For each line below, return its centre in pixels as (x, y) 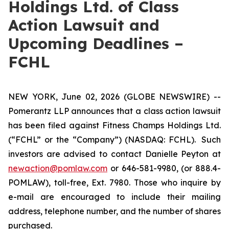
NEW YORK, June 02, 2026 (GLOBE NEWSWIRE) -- (114, 97)
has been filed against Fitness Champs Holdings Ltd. (114, 125)
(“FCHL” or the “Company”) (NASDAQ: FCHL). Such (114, 140)
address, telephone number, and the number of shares (114, 211)
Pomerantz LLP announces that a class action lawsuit (114, 111)
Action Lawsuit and (84, 25)
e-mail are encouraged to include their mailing (114, 197)
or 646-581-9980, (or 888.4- (164, 168)
